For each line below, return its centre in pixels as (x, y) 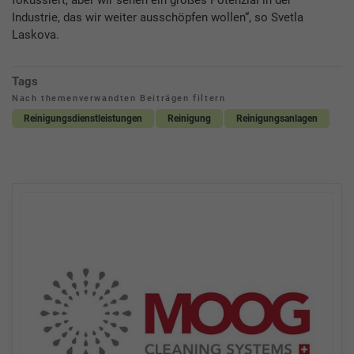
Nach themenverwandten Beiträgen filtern (119, 98)
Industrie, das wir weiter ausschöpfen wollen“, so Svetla (158, 17)
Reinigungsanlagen (277, 118)
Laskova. (36, 34)
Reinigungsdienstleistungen (83, 118)
